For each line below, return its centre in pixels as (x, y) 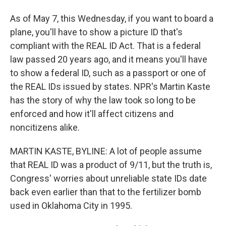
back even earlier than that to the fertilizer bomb (106, 192)
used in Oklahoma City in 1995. (71, 206)
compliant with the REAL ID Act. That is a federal (105, 46)
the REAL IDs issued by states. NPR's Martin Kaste (110, 87)
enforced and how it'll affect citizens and (92, 114)
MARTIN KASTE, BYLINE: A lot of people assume (106, 151)
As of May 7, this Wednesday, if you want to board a (112, 18)
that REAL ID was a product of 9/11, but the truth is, (111, 165)
